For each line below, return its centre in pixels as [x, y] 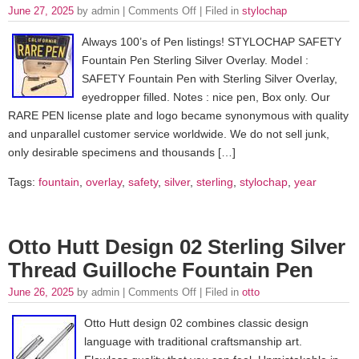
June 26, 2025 [42, 292]
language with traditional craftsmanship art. [193, 342]
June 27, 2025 [42, 10]
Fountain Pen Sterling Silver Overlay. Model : [195, 61]
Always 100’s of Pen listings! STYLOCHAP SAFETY [212, 42]
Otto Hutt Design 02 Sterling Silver [177, 246]
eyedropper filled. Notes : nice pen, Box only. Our [206, 97]
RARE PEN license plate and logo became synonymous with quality [178, 116]
